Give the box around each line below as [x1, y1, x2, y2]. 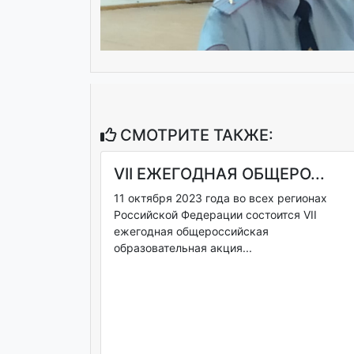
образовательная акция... [114, 241, 252, 255]
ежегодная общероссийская [114, 224, 269, 239]
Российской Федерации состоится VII [114, 208, 317, 222]
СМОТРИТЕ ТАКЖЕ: [116, 126, 273, 145]
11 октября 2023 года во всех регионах [114, 191, 327, 205]
